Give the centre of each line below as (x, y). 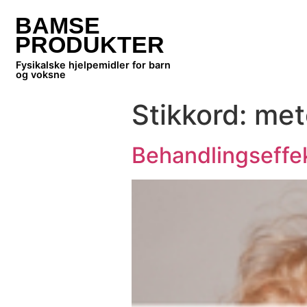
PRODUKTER (90, 45)
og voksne (41, 74)
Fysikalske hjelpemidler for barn (93, 65)
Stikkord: (193, 115)
